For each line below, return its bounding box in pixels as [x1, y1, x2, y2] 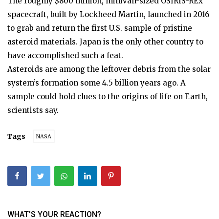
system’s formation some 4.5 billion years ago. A [7, 78, 186, 88]
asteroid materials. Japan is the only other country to [7, 37, 203, 46]
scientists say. [7, 105, 59, 115]
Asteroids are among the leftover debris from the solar [7, 64, 211, 74]
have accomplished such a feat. [7, 50, 123, 60]
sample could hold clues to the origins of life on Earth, [7, 91, 208, 101]
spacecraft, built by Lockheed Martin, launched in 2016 [7, 9, 209, 19]
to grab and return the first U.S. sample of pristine [7, 23, 192, 33]
